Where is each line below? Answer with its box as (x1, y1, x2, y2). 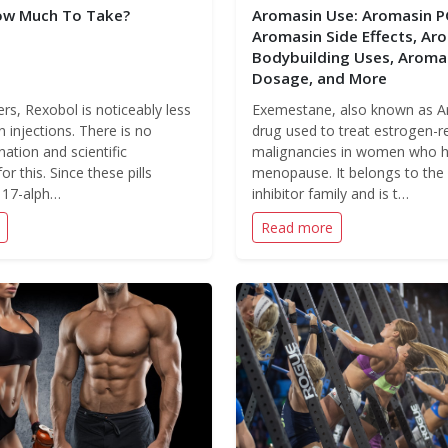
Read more (261, 218, 333, 237)
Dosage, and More (252, 68, 387, 88)
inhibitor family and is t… (252, 184, 409, 203)
